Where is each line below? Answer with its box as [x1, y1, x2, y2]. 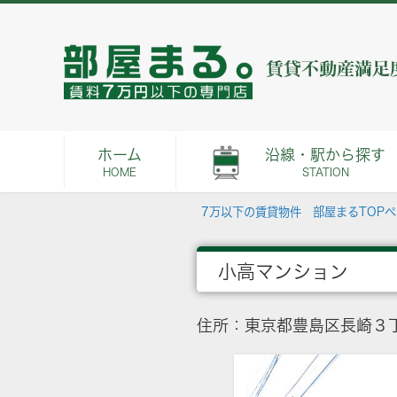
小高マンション [218, 262, 348, 281]
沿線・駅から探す [265, 147, 385, 162]
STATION [301, 167, 349, 177]
